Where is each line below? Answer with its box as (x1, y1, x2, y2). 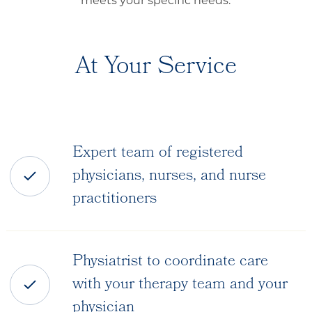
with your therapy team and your (72, 272, 288, 298)
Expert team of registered (72, 140, 243, 166)
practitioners (72, 186, 157, 212)
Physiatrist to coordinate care (72, 249, 268, 275)
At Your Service (75, 47, 237, 88)
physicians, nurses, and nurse (72, 163, 266, 189)
